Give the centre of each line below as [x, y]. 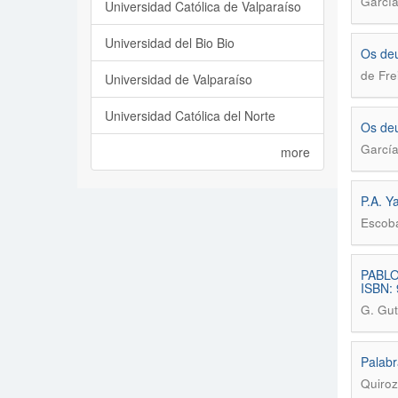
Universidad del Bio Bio [170, 43]
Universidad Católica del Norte [190, 115]
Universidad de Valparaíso [179, 79]
